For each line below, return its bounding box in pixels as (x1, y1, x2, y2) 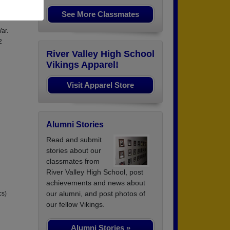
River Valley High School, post (46, 168, 143, 177)
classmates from (46, 157, 100, 166)
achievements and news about (46, 179, 145, 187)
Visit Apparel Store (67, 81, 134, 90)
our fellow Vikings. (46, 200, 105, 209)
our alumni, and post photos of (46, 189, 145, 198)
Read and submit (46, 136, 102, 144)
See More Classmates (62, 10, 139, 19)
